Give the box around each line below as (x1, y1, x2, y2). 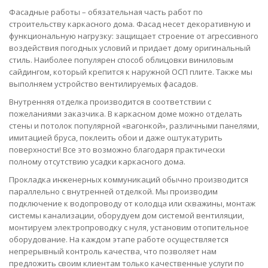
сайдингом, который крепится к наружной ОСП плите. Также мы (9, 66, 252, 77)
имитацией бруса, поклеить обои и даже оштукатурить (9, 132, 223, 143)
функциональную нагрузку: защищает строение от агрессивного (9, 30, 258, 41)
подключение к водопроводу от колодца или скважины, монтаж (9, 197, 255, 209)
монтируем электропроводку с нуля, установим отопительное (9, 221, 249, 233)
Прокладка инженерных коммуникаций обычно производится (9, 173, 248, 185)
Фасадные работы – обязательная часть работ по (9, 6, 203, 17)
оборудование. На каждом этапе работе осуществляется (9, 233, 229, 245)
